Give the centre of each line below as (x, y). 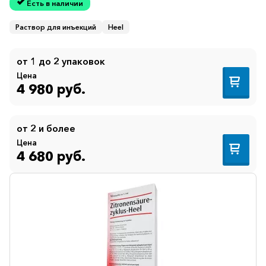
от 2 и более (46, 129)
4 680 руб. (51, 156)
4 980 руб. (51, 89)
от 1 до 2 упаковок (61, 61)
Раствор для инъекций (56, 27)
